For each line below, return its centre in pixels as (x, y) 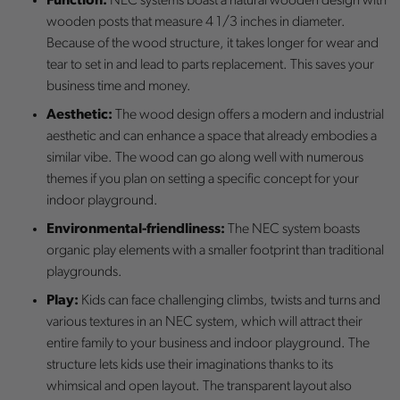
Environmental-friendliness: (136, 229)
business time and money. (119, 86)
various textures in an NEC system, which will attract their (204, 322)
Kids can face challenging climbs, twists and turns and (229, 300)
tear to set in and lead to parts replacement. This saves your (210, 65)
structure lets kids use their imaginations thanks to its (190, 365)
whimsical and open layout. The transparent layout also (199, 386)
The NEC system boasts (292, 229)
